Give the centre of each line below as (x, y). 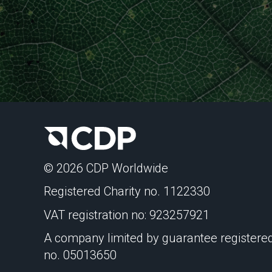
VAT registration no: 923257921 (127, 215)
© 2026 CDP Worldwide (106, 168)
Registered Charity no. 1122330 (127, 191)
